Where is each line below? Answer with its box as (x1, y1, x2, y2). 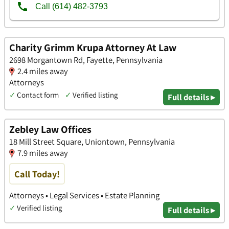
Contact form (17, 89, 59, 100)
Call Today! (14, 168, 60, 180)
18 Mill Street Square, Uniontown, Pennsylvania (9, 136, 175, 148)
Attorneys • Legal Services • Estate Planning (9, 189, 159, 201)
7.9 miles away (17, 147, 68, 159)
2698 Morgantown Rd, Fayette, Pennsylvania (9, 54, 163, 65)
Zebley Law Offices (9, 123, 91, 136)
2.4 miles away (17, 65, 68, 77)
